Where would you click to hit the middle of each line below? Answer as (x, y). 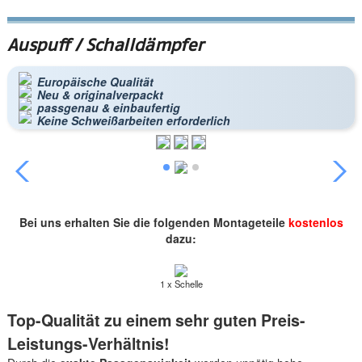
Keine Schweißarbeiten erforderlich (133, 120)
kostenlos (316, 222)
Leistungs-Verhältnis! (88, 344)
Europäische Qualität (95, 81)
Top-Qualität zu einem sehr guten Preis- (156, 320)
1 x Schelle (181, 284)
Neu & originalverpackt (100, 94)
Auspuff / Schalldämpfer (105, 44)
